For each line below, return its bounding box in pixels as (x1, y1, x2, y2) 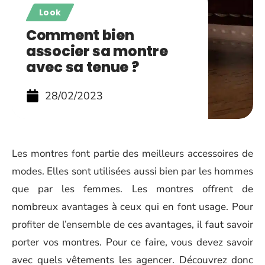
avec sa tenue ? (26, 57, 139, 77)
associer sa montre (26, 41, 168, 61)
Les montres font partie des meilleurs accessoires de (12, 147, 253, 160)
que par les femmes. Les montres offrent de (12, 182, 253, 196)
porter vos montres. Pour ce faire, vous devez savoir (12, 235, 253, 249)
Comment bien (26, 25, 134, 45)
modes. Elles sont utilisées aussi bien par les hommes (12, 164, 253, 178)
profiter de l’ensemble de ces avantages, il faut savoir (12, 218, 253, 231)
